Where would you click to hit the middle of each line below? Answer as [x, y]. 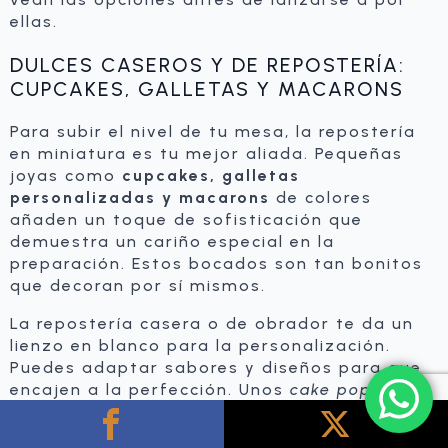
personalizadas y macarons [140, 197]
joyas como [66, 175]
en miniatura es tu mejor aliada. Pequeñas [206, 153]
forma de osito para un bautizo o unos [192, 433]
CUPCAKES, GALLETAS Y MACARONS [207, 89]
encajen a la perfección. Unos [150, 389]
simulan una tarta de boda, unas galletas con [223, 411]
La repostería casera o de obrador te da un [212, 323]
